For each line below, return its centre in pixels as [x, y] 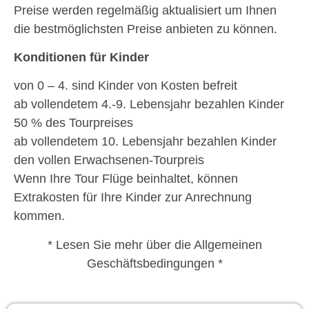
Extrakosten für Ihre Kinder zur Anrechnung [133, 198]
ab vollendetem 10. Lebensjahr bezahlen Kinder [145, 142]
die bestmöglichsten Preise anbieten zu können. [146, 29]
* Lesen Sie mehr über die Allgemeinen [154, 245]
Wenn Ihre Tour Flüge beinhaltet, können [126, 179]
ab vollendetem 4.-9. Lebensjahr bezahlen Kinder [149, 104]
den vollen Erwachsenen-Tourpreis [109, 160]
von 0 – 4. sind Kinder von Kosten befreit [126, 86]
